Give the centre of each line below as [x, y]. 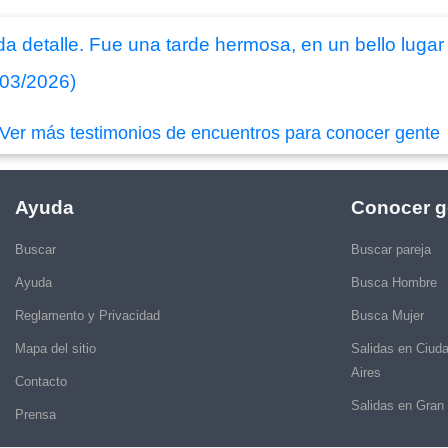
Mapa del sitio [55, 348]
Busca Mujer [387, 315]
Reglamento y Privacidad [87, 315]
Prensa [35, 414]
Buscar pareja [391, 249]
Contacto [41, 381]
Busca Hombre [394, 282]
